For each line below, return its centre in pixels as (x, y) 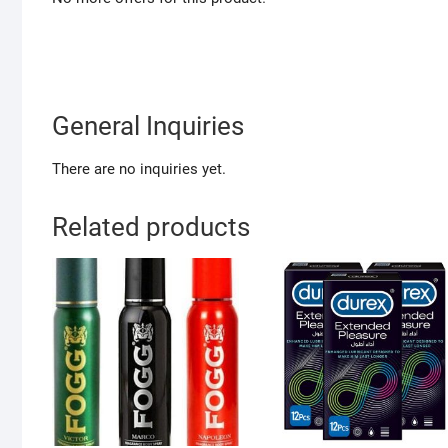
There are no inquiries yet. (139, 169)
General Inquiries (148, 126)
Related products (151, 227)
